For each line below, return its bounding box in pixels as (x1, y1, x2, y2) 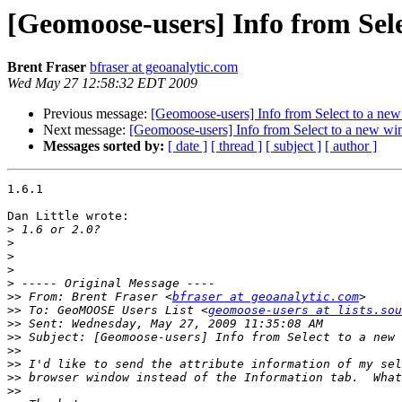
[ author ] (325, 138, 377, 154)
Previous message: (43, 106, 151, 122)
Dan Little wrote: (7, 209, 129, 223)
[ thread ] (211, 138, 262, 154)
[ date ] (168, 138, 207, 154)
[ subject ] (266, 138, 321, 154)
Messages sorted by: (43, 138, 164, 154)
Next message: (43, 122, 129, 138)
